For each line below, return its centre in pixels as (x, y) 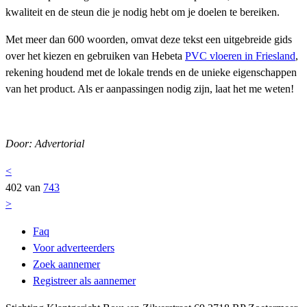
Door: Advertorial (45, 143)
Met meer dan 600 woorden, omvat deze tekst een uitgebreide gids (149, 39)
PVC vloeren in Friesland (240, 56)
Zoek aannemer (66, 264)
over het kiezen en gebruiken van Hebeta (95, 56)
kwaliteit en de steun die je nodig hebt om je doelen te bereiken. (143, 12)
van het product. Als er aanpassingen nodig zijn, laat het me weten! (150, 88)
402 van (24, 187)
